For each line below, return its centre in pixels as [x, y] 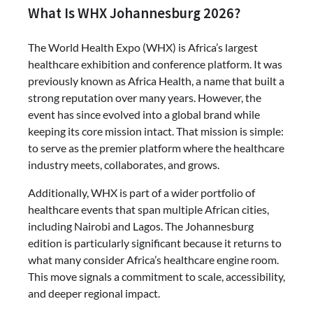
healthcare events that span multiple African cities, [148, 209]
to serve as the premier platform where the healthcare [156, 147]
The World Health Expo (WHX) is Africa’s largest [143, 47]
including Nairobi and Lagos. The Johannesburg [141, 226]
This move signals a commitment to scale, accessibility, [156, 276]
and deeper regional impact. [94, 293]
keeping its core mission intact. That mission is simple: [156, 131]
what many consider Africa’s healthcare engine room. [153, 259]
